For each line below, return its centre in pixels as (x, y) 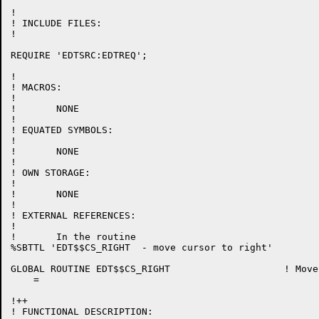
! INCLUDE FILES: (56, 23)
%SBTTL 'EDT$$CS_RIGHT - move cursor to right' (142, 247)
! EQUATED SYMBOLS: (62, 130)
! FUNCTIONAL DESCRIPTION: (82, 312)
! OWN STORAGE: (51, 173)
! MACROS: (36, 87)
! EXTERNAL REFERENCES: (73, 215)
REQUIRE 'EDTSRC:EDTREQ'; (79, 55)
